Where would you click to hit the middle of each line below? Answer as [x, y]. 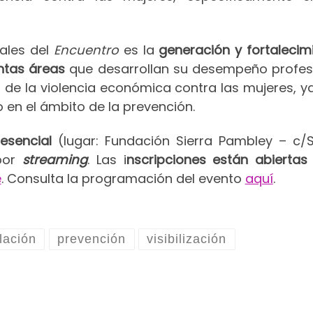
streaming [54, 160]
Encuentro [87, 50]
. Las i [107, 160]
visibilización [187, 239]
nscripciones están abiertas [217, 160]
